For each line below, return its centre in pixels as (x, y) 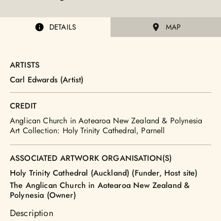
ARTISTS (25, 65)
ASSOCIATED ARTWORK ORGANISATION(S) (91, 158)
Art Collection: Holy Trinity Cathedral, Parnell (88, 131)
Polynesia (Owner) (43, 195)
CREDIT (23, 106)
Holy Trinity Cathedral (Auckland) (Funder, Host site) (104, 173)
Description (32, 213)
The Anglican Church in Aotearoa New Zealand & (100, 185)
